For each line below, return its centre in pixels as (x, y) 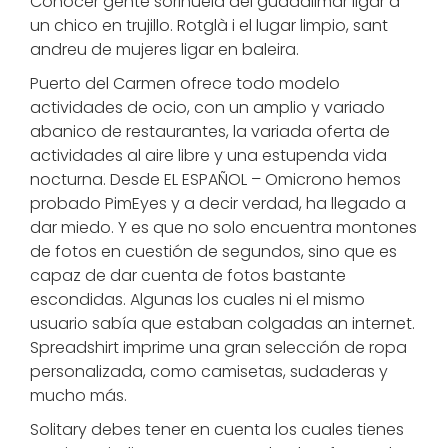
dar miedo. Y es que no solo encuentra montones (223, 227)
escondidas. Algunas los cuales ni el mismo (197, 299)
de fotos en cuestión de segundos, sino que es (213, 251)
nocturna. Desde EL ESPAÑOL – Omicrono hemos (215, 179)
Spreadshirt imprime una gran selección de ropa (218, 347)
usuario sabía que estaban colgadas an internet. (222, 323)
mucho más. (78, 395)
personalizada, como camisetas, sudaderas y (209, 371)
